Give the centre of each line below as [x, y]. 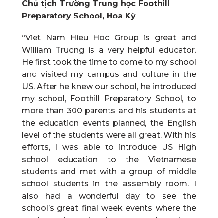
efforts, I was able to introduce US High [109, 147]
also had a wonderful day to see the [109, 196]
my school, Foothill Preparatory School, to [109, 99]
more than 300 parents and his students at [109, 111]
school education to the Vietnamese [109, 160]
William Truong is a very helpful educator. [109, 50]
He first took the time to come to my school [109, 62]
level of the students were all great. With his [109, 135]
